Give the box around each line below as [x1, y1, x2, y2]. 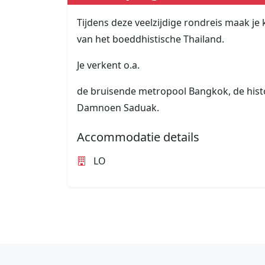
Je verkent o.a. [77, 58, 140, 72]
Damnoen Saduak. [77, 101, 159, 114]
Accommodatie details [77, 128, 199, 145]
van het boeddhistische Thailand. [77, 32, 224, 46]
